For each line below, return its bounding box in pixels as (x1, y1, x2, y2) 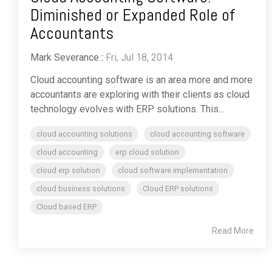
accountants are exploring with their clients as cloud (30, 89, 250, 101)
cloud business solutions (36, 184, 125, 194)
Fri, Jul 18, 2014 (106, 52, 173, 64)
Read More (212, 226, 254, 236)
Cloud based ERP (36, 202, 97, 212)
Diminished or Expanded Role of (30, 4, 235, 26)
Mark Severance (30, 52, 99, 64)
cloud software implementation (118, 166, 228, 175)
